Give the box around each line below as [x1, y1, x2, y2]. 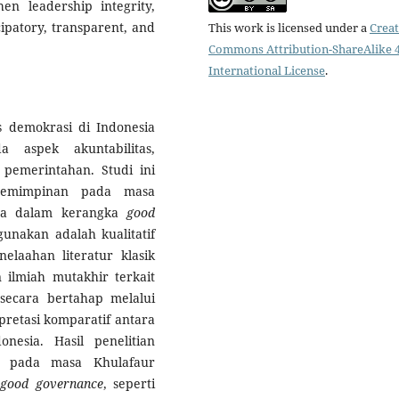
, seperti [102, 375, 155, 393]
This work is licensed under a [208, 20, 370, 37]
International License [208, 62, 325, 79]
